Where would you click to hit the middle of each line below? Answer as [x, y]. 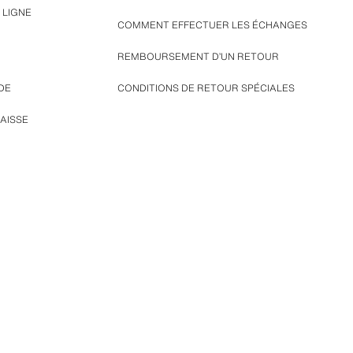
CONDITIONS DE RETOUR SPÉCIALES [206, 88]
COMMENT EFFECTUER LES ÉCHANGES [212, 25]
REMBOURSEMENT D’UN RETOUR [198, 56]
